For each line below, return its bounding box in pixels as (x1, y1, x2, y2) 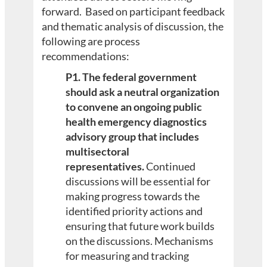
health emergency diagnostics (66, 115, 207, 129)
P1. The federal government (66, 70, 197, 84)
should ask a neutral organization (66, 85, 220, 99)
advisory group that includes (66, 130, 200, 144)
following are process (42, 34, 141, 48)
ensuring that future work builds (66, 219, 215, 233)
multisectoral (66, 145, 130, 159)
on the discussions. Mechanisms (66, 234, 214, 248)
